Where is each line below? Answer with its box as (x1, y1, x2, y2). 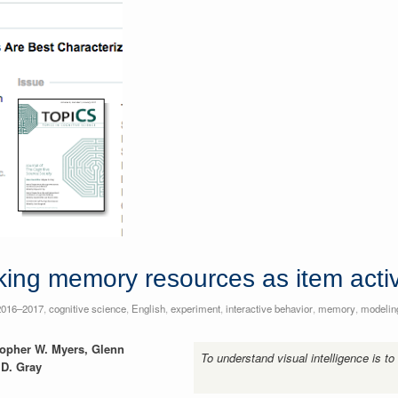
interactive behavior (225, 301, 313, 316)
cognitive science (48, 301, 126, 316)
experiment (170, 301, 220, 316)
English (131, 301, 165, 316)
